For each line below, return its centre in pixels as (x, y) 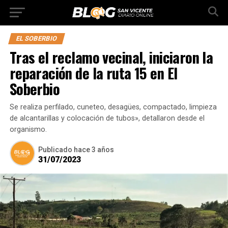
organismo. (28, 130)
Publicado (55, 150)
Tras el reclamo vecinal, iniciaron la (111, 57)
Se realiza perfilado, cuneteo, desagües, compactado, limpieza (113, 107)
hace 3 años (94, 150)
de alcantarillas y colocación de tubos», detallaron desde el (107, 118)
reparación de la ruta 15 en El (93, 73)
